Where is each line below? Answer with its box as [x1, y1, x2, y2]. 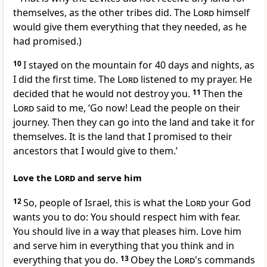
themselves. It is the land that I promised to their [13, 130, 232, 144]
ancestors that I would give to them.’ [13, 144, 178, 158]
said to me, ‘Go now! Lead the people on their [34, 101, 240, 115]
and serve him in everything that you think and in [13, 239, 234, 253]
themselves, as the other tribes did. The [13, 6, 193, 20]
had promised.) [13, 35, 82, 48]
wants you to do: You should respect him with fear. [13, 210, 240, 224]
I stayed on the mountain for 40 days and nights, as [23, 58, 254, 72]
